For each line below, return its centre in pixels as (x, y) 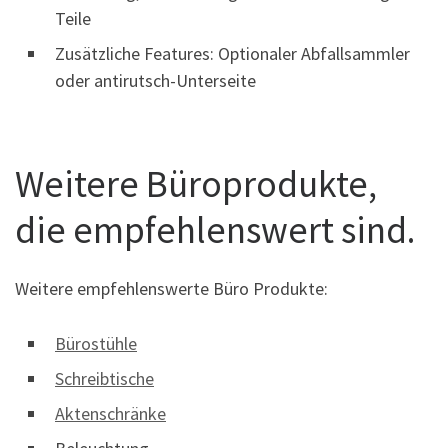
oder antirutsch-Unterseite (155, 80)
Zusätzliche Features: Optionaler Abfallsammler (232, 53)
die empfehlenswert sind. (215, 229)
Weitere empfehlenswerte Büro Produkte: (171, 289)
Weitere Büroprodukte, (196, 183)
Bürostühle (96, 344)
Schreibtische (104, 379)
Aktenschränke (110, 414)
